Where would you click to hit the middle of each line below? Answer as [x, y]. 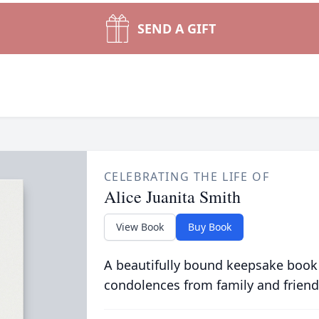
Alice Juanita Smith [172, 197]
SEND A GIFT [177, 28]
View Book [140, 227]
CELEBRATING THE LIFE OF [187, 177]
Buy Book [209, 227]
